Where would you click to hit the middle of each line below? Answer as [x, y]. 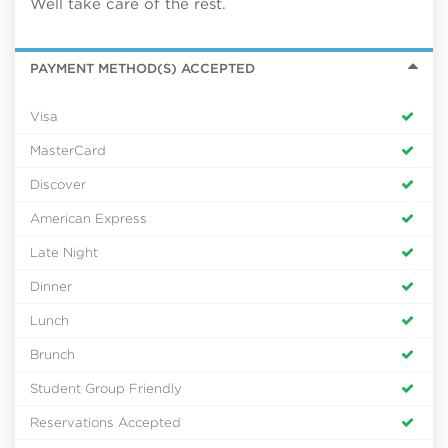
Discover [58, 184]
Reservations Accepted [105, 422]
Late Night [64, 252]
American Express [88, 218]
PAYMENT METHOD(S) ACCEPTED [142, 68]
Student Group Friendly [106, 388]
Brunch [52, 354]
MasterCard [68, 150]
